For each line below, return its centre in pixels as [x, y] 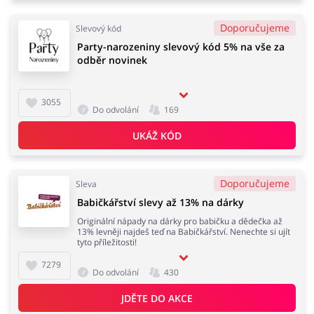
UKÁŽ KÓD [157, 135]
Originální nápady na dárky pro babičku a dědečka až [180, 221]
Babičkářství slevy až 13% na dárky [161, 202]
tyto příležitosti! [107, 242]
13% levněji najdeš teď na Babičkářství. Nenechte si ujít [184, 232]
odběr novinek [112, 60]
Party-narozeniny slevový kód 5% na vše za [181, 47]
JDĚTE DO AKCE [157, 298]
